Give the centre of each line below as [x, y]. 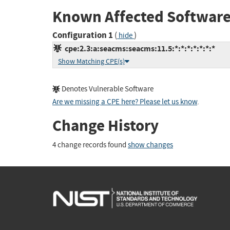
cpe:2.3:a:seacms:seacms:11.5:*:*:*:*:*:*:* [138, 49]
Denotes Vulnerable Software [107, 89]
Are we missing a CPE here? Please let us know [125, 102]
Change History [106, 126]
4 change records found [90, 145]
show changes [150, 145]
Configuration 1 [83, 35]
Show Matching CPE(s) [91, 62]
